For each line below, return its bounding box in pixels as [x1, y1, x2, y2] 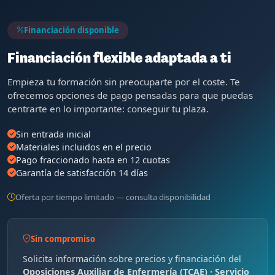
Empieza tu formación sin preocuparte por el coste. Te [7, 75, 240, 88]
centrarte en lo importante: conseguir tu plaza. [7, 102, 209, 115]
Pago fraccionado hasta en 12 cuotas [16, 153, 170, 166]
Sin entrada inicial [16, 128, 91, 140]
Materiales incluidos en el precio [16, 141, 152, 153]
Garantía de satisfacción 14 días [16, 166, 148, 179]
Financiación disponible [24, 24, 120, 36]
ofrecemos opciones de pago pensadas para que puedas [7, 88, 253, 101]
